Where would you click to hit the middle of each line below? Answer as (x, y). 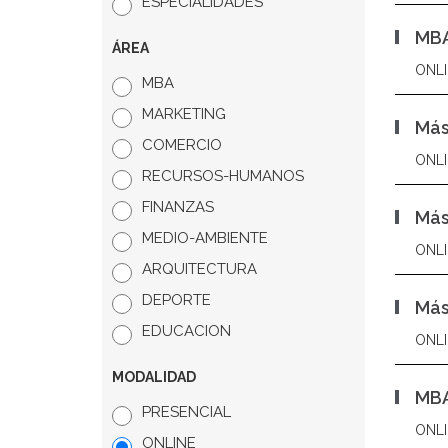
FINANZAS (178, 207)
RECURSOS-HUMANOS (223, 176)
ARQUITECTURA (199, 269)
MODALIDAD (154, 377)
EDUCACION (186, 331)
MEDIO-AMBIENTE (205, 238)
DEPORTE (176, 300)
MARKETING (184, 114)
